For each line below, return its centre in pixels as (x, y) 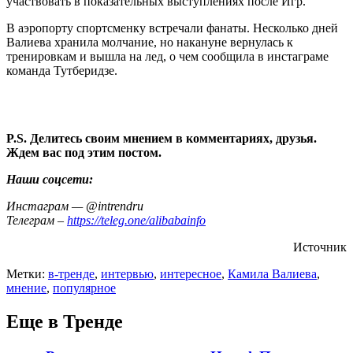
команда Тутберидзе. (62, 70)
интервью (127, 273)
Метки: (27, 273)
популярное (84, 288)
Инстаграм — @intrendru (75, 206)
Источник (320, 247)
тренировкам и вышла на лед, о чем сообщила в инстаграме (167, 56)
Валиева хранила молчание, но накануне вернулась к (150, 42)
